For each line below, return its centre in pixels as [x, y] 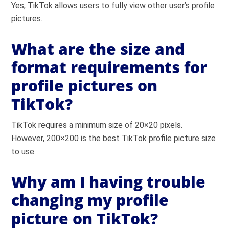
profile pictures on [85, 86]
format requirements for [109, 67]
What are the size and [98, 49]
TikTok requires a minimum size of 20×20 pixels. [97, 125]
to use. [24, 152]
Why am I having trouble [109, 182]
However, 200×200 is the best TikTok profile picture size [114, 139]
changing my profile [90, 200]
